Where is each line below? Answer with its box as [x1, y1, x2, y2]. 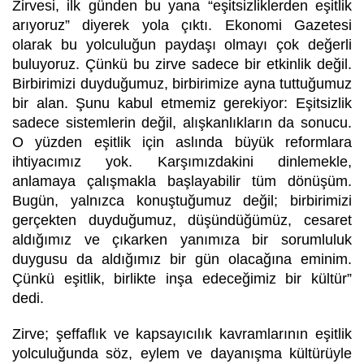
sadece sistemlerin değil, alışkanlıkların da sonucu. [12, 114, 352, 131]
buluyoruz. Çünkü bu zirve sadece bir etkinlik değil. [12, 55, 352, 72]
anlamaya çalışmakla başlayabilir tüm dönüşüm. [12, 172, 352, 189]
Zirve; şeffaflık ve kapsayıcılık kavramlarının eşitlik [12, 325, 352, 342]
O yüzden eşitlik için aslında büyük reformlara [12, 133, 352, 150]
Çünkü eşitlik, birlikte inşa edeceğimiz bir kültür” [12, 270, 352, 287]
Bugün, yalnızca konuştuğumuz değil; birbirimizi [12, 192, 352, 209]
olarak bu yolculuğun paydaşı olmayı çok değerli [12, 36, 352, 53]
